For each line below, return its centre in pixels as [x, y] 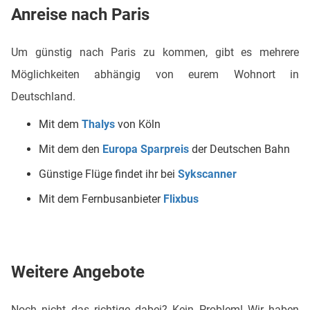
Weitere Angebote [80, 272]
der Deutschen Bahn [239, 149]
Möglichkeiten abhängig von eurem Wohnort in [155, 75]
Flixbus [181, 199]
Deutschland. [43, 97]
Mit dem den [71, 149]
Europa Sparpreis [146, 149]
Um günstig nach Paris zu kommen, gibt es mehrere [155, 53]
